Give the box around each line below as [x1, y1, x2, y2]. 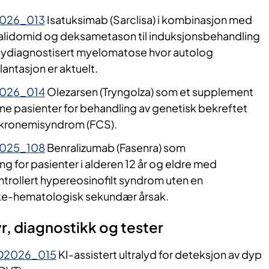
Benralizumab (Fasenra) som [44, 141, 186, 155]
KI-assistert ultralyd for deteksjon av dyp [56, 247, 262, 262]
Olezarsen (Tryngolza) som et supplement [44, 85, 253, 99]
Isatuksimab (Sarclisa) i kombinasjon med [44, 13, 252, 27]
